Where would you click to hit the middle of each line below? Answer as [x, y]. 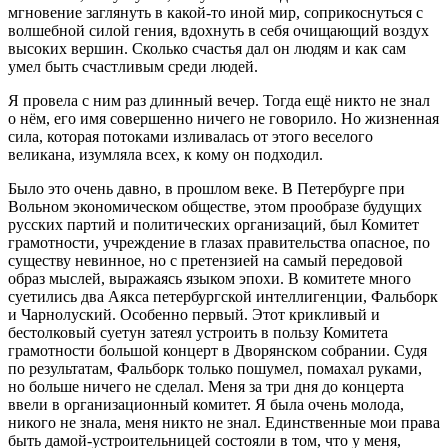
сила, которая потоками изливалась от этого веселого [190, 136]
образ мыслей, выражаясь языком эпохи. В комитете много [209, 278]
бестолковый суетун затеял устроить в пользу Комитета [198, 332]
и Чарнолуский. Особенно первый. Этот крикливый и [194, 314]
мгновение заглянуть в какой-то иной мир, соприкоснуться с [215, 12]
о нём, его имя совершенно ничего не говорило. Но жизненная [223, 118]
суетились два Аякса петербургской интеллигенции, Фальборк [223, 296]
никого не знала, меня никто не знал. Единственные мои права [224, 422]
